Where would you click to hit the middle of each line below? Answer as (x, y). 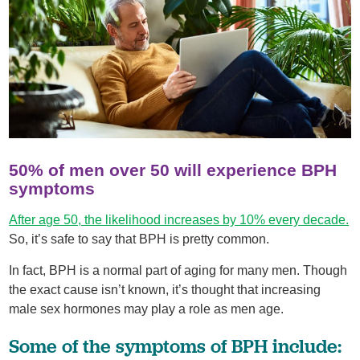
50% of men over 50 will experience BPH (173, 170)
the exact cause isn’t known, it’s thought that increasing (165, 290)
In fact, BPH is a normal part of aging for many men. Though (178, 271)
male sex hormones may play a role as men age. (150, 309)
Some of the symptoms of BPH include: (178, 346)
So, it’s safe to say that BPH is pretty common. (141, 239)
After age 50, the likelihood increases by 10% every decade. (179, 219)
